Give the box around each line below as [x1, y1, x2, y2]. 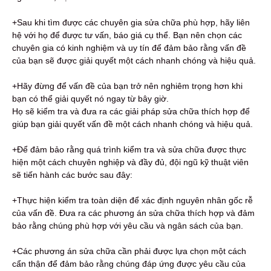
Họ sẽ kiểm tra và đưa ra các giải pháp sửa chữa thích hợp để [12, 106, 250, 116]
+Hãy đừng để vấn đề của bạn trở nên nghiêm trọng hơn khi [12, 80, 243, 91]
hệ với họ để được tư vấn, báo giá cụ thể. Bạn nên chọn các [12, 30, 242, 40]
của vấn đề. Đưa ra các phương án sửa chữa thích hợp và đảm [12, 207, 255, 218]
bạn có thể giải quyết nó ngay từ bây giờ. [12, 93, 169, 103]
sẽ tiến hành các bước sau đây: [12, 169, 132, 180]
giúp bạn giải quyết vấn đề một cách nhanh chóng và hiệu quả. [12, 119, 253, 129]
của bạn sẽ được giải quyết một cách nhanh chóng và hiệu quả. [12, 55, 256, 65]
